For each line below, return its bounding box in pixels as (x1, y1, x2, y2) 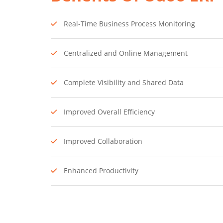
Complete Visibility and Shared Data (62, 78, 184, 87)
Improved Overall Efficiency (62, 107, 155, 116)
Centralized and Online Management (62, 48, 188, 58)
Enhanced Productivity (62, 166, 138, 175)
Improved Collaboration (62, 136, 142, 146)
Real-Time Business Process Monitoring (62, 19, 195, 28)
